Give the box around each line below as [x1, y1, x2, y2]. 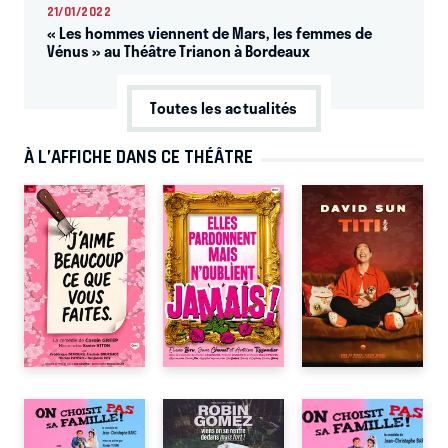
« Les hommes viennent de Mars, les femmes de [46, 21, 372, 46]
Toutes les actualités [150, 96, 298, 121]
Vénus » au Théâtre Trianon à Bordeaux [46, 39, 310, 64]
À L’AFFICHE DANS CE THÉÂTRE [24, 145, 253, 168]
